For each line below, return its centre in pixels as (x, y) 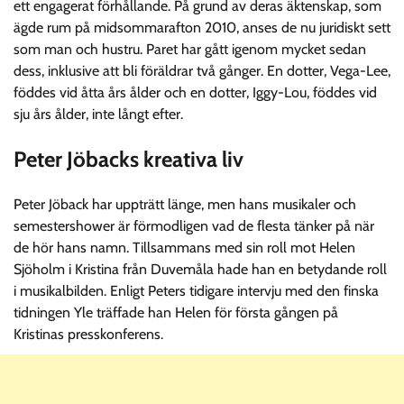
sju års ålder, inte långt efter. (98, 114)
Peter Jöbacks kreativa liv (129, 159)
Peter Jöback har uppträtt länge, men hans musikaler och (185, 204)
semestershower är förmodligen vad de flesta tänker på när (194, 225)
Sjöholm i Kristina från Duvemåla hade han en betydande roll (200, 269)
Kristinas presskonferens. (88, 334)
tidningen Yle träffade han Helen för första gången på (176, 312)
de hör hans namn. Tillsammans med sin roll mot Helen (184, 247)
